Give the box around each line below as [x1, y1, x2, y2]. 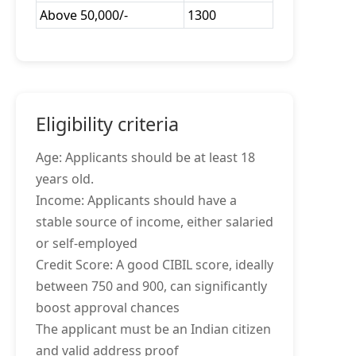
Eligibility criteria [36, 111, 179, 137]
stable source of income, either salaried [36, 213, 273, 230]
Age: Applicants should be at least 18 [36, 149, 255, 166]
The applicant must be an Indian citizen [36, 320, 271, 338]
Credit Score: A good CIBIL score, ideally [36, 256, 273, 273]
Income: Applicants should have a [36, 192, 237, 209]
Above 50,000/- [40, 6, 128, 24]
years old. [36, 170, 94, 188]
